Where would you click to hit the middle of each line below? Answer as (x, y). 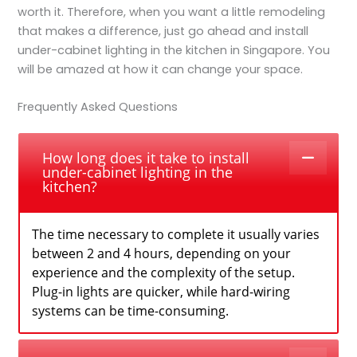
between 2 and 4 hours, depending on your (162, 254)
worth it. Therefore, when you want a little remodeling (172, 12)
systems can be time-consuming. (131, 311)
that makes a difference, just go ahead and (147, 31)
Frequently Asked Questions (98, 107)
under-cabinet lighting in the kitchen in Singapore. (161, 50)
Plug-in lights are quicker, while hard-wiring (161, 292)
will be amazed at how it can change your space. (161, 69)
